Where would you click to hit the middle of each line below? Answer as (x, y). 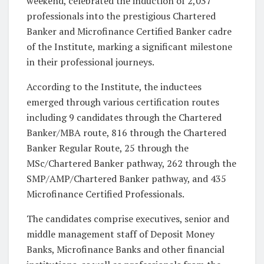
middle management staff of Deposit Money (121, 234)
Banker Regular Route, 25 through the (108, 148)
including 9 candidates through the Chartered (124, 117)
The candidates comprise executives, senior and (128, 218)
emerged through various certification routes (123, 102)
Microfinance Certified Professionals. (105, 194)
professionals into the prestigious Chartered (121, 16)
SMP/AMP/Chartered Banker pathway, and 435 (126, 178)
